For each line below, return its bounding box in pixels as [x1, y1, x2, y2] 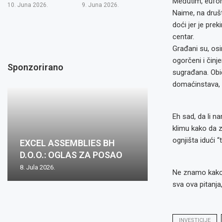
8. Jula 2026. [20, 163, 55, 171]
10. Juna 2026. [7, 1, 48, 8]
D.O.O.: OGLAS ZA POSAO [20, 149, 122, 160]
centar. [172, 32, 194, 41]
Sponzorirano [7, 61, 63, 72]
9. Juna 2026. [81, 1, 119, 8]
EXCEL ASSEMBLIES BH [20, 137, 115, 148]
